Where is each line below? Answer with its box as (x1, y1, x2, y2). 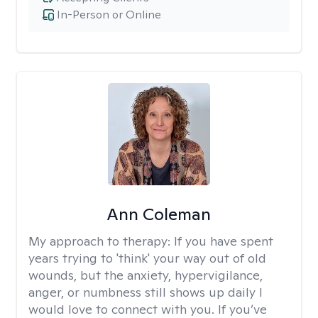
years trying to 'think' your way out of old (28, 250, 266, 266)
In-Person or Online (57, 7, 161, 22)
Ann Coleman (106, 203, 212, 225)
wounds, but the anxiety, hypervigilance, (28, 267, 263, 283)
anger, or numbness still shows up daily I (28, 284, 263, 300)
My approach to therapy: (28, 233, 174, 249)
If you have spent (174, 233, 273, 249)
